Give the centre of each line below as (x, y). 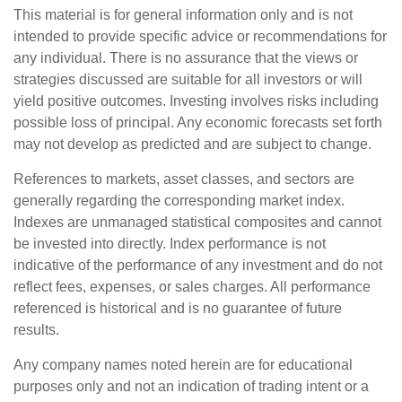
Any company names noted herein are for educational (183, 364)
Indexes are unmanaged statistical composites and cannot (197, 222)
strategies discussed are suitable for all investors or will (188, 79)
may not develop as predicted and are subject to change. (192, 144)
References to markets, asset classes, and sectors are (184, 179)
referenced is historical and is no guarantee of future (178, 308)
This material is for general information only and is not (183, 14)
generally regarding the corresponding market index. (179, 200)
